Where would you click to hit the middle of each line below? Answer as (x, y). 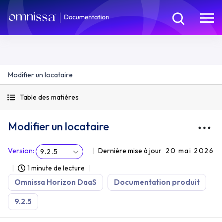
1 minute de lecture (56, 168)
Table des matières (49, 97)
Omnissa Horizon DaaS (55, 182)
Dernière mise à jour (130, 151)
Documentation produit (157, 182)
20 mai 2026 (190, 151)
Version (20, 151)
